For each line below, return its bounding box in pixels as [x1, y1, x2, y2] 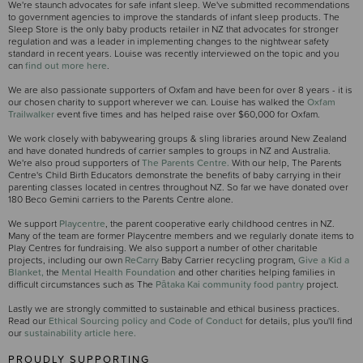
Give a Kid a [298, 252, 349, 267]
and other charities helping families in [176, 264, 335, 280]
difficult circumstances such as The [8, 276, 156, 292]
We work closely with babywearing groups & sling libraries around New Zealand [8, 130, 347, 146]
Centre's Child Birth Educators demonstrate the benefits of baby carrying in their [8, 167, 341, 182]
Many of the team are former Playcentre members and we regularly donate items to [8, 228, 354, 243]
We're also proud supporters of [8, 155, 142, 170]
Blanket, [8, 264, 46, 280]
